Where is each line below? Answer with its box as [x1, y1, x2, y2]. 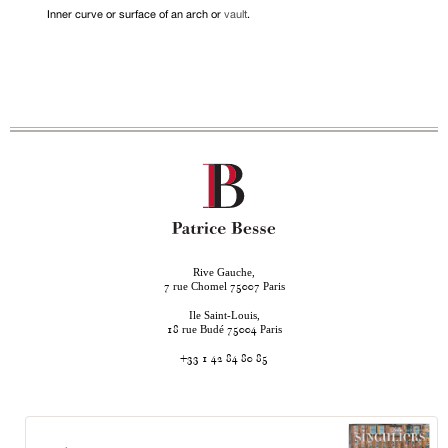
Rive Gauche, [193, 266, 255, 278]
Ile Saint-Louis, [188, 309, 260, 321]
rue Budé [178, 323, 227, 335]
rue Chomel [169, 280, 230, 292]
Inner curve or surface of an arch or [47, 8, 224, 20]
